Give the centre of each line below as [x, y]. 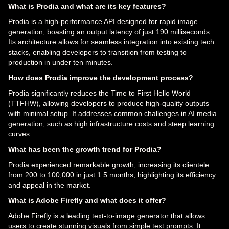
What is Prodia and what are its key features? [87, 6]
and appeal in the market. [50, 185]
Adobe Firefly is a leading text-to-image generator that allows [107, 215]
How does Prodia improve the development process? [101, 77]
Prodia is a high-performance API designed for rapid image [103, 21]
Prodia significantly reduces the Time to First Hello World [99, 93]
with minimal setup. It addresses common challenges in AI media [112, 113]
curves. [20, 134]
